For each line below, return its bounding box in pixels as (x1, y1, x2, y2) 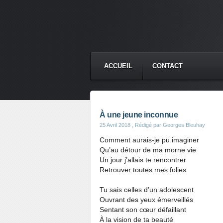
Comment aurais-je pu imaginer (100, 136, 199, 144)
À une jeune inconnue (100, 111, 178, 119)
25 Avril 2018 (100, 122, 130, 128)
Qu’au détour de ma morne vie (100, 146, 196, 154)
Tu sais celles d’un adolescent (100, 186, 194, 194)
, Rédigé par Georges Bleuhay (130, 122, 205, 128)
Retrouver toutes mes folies (100, 166, 186, 174)
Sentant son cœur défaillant (100, 206, 186, 214)
